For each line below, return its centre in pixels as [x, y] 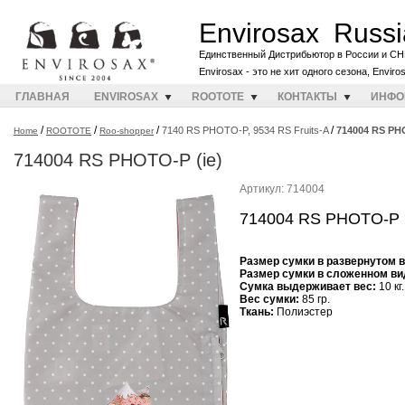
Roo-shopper [127, 131]
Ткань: [258, 312]
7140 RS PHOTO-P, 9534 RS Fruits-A [246, 130]
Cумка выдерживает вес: [309, 287]
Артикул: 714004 [282, 189]
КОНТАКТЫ [307, 97]
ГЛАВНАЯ [42, 97]
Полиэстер [305, 312]
